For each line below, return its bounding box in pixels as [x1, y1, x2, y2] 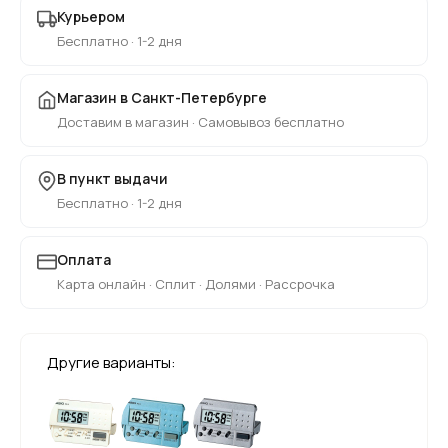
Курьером [57, 6, 125, 26]
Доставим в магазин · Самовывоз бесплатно [57, 112, 344, 131]
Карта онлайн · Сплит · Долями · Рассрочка [57, 274, 335, 293]
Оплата [57, 249, 111, 269]
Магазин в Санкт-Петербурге [57, 87, 267, 107]
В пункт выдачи [57, 168, 168, 188]
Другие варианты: [47, 351, 176, 373]
